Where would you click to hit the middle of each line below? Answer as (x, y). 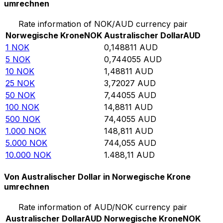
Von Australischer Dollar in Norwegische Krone (97, 177)
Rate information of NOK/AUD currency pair (103, 24)
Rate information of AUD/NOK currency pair (103, 207)
